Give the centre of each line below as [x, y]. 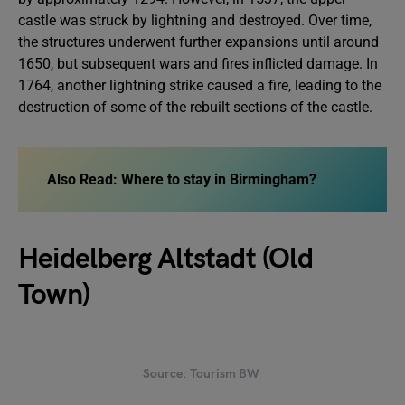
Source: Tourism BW [202, 374]
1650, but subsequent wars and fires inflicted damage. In [198, 64]
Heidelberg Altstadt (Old [165, 259]
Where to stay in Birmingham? [219, 179]
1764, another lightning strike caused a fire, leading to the [200, 85]
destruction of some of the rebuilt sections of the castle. [195, 107]
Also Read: [84, 179]
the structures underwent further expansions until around [198, 42]
